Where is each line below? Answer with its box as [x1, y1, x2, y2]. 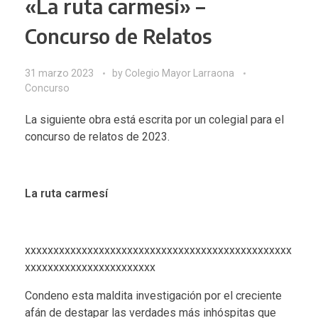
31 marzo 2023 [25, 67, 94, 79]
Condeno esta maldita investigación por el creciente [25, 288, 282, 302]
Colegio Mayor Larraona [125, 67, 236, 79]
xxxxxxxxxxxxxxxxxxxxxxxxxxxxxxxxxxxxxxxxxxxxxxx [25, 243, 292, 257]
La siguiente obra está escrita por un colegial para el [25, 112, 284, 126]
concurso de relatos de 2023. [25, 129, 170, 143]
